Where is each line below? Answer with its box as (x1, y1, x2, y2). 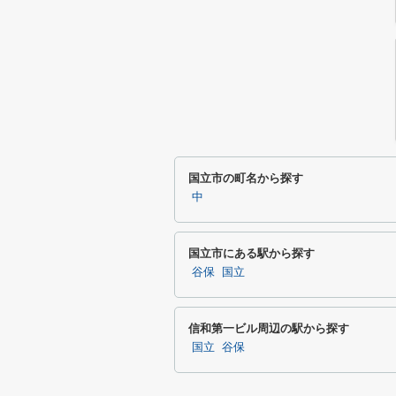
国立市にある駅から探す (188, 247, 315, 260)
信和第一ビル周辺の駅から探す (188, 322, 349, 335)
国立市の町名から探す (188, 171, 303, 185)
